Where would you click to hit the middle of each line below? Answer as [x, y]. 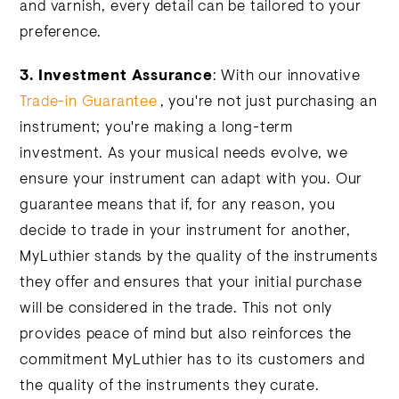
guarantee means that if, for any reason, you [178, 206]
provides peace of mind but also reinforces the [186, 335]
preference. [61, 33]
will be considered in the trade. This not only [176, 309]
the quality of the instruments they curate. [170, 387]
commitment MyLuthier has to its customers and [192, 361]
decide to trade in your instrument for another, [186, 232]
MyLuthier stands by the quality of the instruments [199, 257]
